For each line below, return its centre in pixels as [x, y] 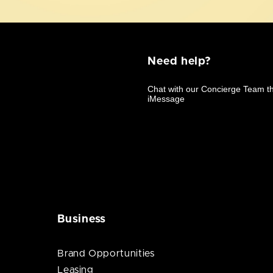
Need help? [179, 61]
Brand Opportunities [106, 253]
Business [82, 219]
